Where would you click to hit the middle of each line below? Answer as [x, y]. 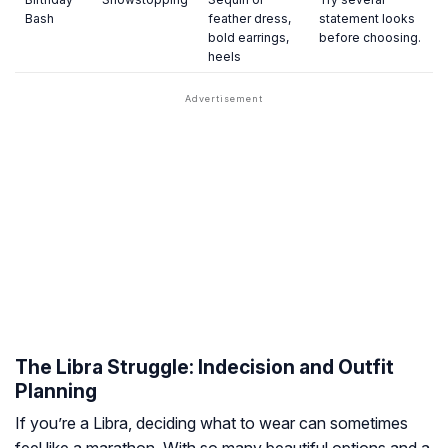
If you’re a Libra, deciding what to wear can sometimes [211, 423]
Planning [56, 391]
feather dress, [249, 19]
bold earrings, [248, 38]
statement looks [367, 19]
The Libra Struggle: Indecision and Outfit [204, 367]
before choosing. [370, 38]
